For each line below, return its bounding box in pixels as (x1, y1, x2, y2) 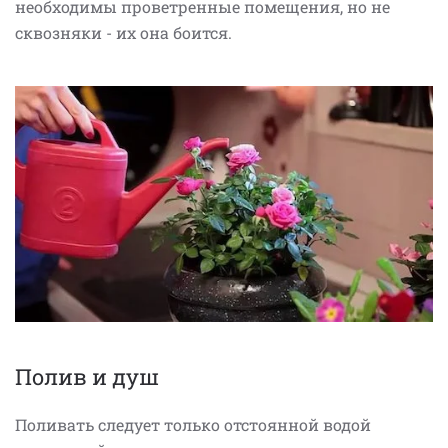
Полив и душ (15, 362, 159, 392)
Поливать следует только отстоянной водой (15, 414, 371, 436)
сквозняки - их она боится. (15, 22, 232, 44)
